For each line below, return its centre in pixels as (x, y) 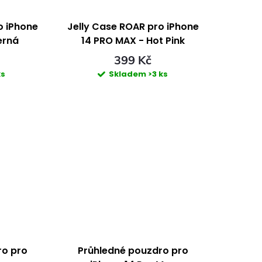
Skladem (129, 74)
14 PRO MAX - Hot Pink (133, 40)
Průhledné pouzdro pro (133, 251)
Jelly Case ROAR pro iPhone (133, 26)
